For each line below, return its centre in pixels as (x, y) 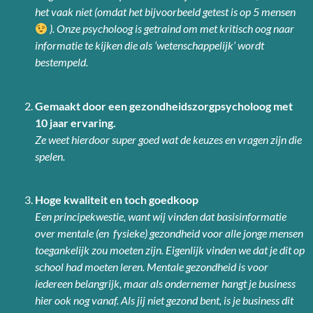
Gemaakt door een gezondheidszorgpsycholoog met (164, 105)
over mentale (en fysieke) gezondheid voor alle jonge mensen (169, 233)
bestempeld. (61, 62)
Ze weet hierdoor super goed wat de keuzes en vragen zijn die (168, 139)
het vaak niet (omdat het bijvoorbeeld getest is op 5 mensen (165, 12)
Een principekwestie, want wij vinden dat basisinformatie (161, 216)
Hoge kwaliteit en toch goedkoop (117, 199)
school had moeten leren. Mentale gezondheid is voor (152, 266)
